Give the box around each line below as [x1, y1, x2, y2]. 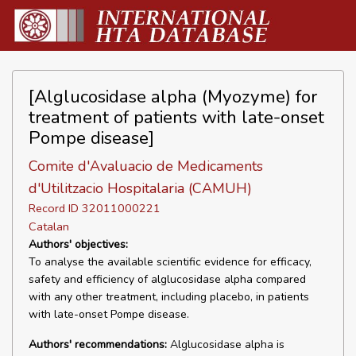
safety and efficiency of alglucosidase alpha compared [29, 272, 306, 287]
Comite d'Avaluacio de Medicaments [29, 157, 263, 176]
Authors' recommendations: [29, 337, 167, 352]
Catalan [29, 219, 69, 234]
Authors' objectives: [29, 237, 128, 252]
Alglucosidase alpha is [167, 337, 284, 352]
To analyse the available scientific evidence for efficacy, [29, 254, 311, 269]
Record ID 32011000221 [29, 200, 161, 216]
